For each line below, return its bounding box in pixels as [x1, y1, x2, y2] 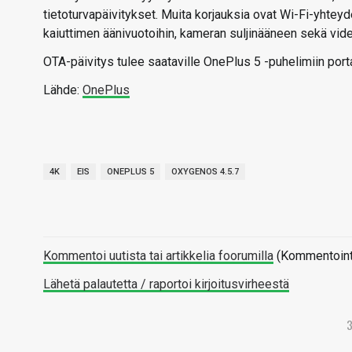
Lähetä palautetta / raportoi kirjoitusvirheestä [43, 277, 289, 292]
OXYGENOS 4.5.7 [171, 167, 239, 178]
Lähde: [43, 82, 82, 98]
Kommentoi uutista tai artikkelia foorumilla [43, 248, 273, 264]
